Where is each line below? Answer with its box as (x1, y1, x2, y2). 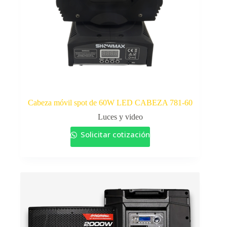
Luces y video (97, 112, 143, 121)
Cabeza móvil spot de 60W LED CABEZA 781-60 (27, 98, 193, 107)
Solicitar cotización (78, 129, 150, 139)
